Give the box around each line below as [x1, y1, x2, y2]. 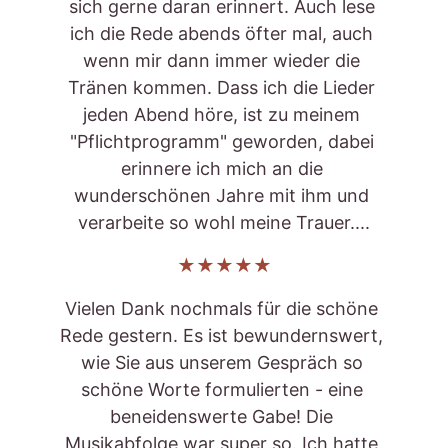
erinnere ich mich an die [120, 158, 328, 179]
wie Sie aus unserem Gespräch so [80, 352, 368, 373]
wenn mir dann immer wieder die [83, 50, 365, 71]
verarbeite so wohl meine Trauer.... [78, 212, 370, 233]
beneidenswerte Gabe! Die [110, 406, 338, 427]
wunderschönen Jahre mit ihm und [74, 185, 374, 206]
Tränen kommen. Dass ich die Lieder [68, 77, 380, 98]
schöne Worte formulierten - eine [80, 379, 368, 400]
